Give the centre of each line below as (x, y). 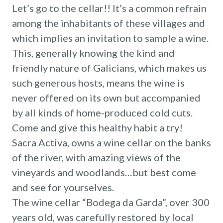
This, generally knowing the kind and (93, 53)
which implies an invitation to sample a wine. (110, 38)
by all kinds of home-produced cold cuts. (102, 112)
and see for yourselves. (64, 187)
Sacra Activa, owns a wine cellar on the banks (111, 142)
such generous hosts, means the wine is (98, 82)
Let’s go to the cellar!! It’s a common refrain (109, 8)
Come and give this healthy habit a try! (97, 127)
